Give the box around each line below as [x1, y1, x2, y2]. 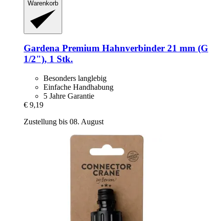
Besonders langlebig [43, 74, 107, 82]
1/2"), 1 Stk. [24, 54, 73, 65]
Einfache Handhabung [43, 82, 113, 91]
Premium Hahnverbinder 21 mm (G [60, 43, 208, 54]
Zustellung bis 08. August [24, 117, 104, 126]
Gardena [24, 43, 60, 54]
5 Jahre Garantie [43, 91, 94, 100]
